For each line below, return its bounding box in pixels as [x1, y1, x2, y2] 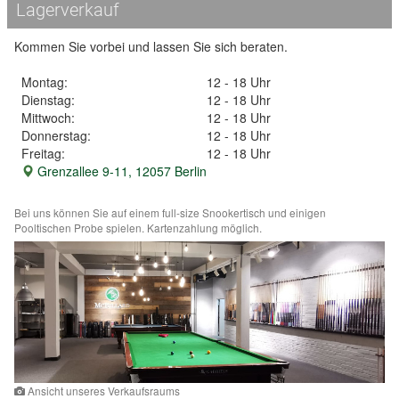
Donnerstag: [21, 126, 91, 145]
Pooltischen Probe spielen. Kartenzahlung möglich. [14, 220, 262, 236]
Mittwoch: [21, 109, 75, 127]
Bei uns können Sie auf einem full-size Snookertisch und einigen [14, 205, 326, 221]
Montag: [21, 73, 68, 92]
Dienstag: [21, 91, 75, 110]
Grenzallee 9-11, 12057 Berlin [34, 162, 207, 181]
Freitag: [21, 144, 65, 163]
